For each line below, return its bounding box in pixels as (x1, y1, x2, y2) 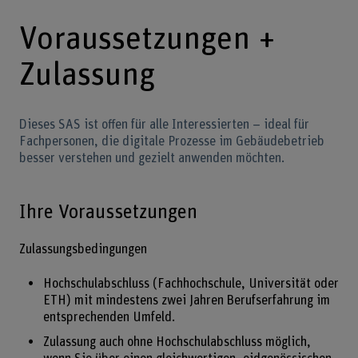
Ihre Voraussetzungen (18, 201, 197, 222)
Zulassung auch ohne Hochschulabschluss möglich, (42, 335, 311, 348)
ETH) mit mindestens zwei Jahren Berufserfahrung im (42, 293, 330, 307)
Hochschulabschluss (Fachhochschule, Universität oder (42, 276, 339, 290)
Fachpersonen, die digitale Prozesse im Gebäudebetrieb (18, 135, 324, 149)
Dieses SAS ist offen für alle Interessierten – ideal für (18, 118, 309, 132)
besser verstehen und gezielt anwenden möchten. (18, 152, 284, 165)
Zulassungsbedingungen (18, 243, 147, 257)
